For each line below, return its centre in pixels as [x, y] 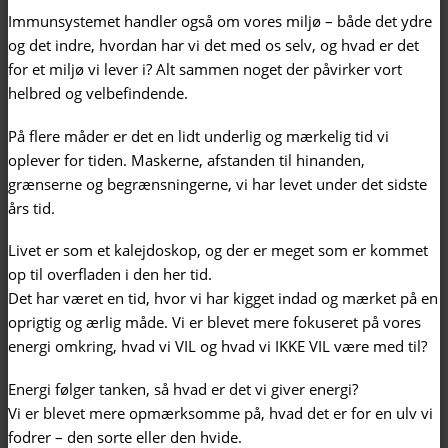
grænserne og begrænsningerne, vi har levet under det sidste [217, 183]
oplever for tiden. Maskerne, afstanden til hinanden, [186, 159]
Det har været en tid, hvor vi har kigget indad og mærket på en [223, 298]
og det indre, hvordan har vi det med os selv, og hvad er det [213, 44]
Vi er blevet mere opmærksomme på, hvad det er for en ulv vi [220, 413]
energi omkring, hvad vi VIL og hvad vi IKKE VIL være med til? [217, 346]
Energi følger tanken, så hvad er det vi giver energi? [183, 389]
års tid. [31, 207]
